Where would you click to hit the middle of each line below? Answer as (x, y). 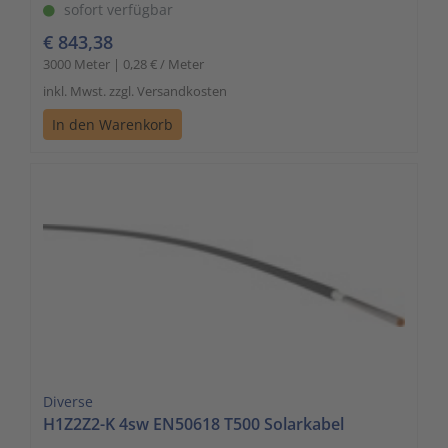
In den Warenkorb (112, 124)
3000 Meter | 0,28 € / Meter (123, 63)
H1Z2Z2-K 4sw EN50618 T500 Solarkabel (193, 423)
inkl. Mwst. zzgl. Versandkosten (135, 90)
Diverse (68, 401)
